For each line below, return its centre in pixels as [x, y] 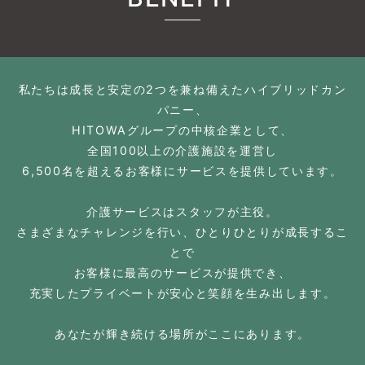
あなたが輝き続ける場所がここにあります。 [182, 333]
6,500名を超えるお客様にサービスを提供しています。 [182, 170]
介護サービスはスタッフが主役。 [182, 211]
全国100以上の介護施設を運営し [182, 150]
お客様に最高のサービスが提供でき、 [182, 272]
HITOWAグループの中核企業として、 [182, 130]
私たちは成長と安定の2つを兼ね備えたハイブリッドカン [182, 89]
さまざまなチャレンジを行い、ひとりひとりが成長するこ [182, 231]
